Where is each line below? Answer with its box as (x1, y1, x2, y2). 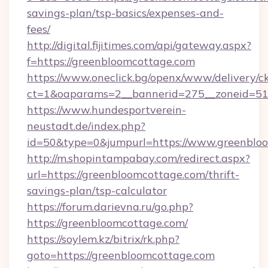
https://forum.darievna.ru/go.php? (27, 200, 193, 214)
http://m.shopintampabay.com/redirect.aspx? (27, 151, 250, 165)
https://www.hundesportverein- (27, 103, 186, 117)
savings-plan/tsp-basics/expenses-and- (27, 6, 224, 20)
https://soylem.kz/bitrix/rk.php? (27, 232, 179, 246)
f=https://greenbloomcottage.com (27, 54, 195, 68)
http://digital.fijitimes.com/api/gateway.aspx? (27, 38, 251, 52)
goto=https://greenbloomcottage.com (27, 248, 215, 262)
